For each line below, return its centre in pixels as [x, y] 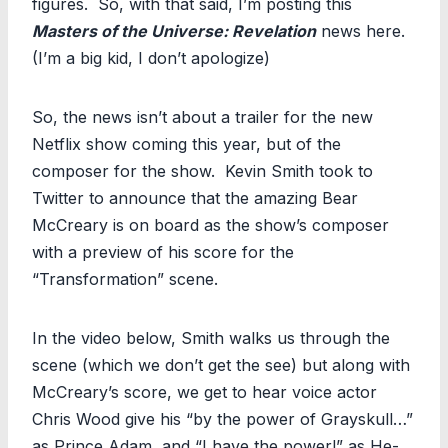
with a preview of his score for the [163, 251]
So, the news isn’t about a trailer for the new [202, 116]
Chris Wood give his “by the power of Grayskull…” [222, 418]
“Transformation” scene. [125, 278]
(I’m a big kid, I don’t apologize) [151, 57]
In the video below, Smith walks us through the [211, 337]
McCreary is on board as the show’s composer [210, 224]
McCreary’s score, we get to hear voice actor [204, 391]
